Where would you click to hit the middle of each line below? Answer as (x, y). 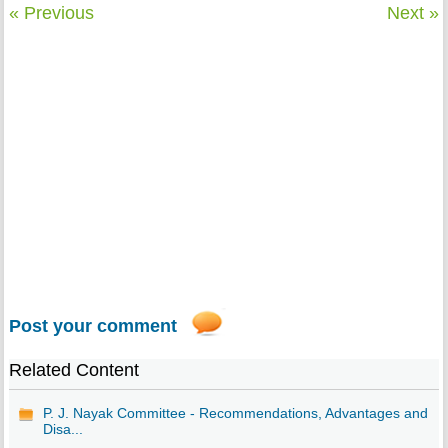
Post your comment (92, 326)
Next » (413, 13)
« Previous (51, 13)
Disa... (62, 429)
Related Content (73, 370)
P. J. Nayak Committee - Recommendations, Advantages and (235, 413)
